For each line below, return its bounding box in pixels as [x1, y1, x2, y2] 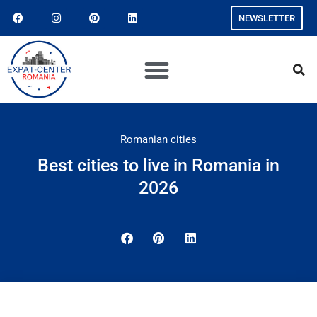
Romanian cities [120, 133, 197, 146]
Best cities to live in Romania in [38, 155, 279, 175]
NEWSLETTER [238, 13, 295, 23]
